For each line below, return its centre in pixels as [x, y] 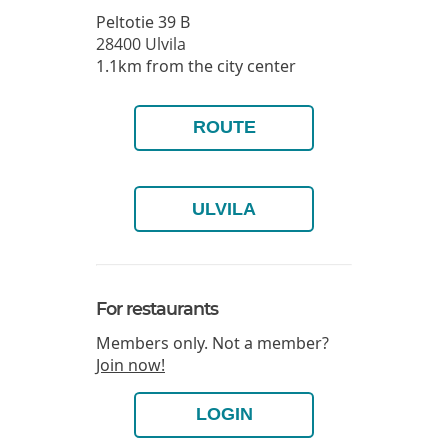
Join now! [130, 364]
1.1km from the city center [196, 65]
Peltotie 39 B [143, 21]
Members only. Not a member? [212, 342]
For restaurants [157, 309]
